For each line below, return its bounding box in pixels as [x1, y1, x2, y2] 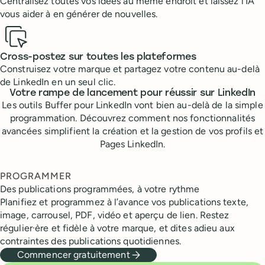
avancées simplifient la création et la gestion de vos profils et [1, 125, 264, 137]
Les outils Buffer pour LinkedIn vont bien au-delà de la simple [2, 99, 263, 111]
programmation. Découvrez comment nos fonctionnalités [9, 112, 256, 124]
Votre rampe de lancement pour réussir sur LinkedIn [9, 89, 256, 99]
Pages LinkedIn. [99, 138, 166, 150]
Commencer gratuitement [17, 249, 130, 261]
